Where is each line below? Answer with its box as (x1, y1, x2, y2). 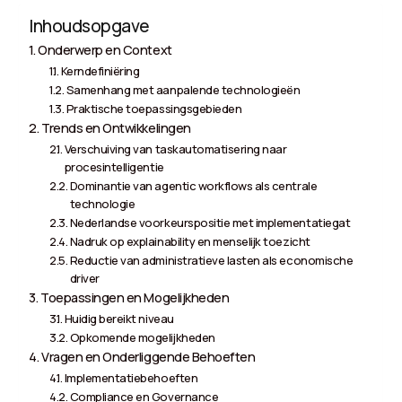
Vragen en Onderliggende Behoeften (41, 347, 256, 365)
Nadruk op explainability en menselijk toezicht (69, 232, 310, 249)
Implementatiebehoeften (64, 369, 198, 386)
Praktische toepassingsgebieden (66, 100, 242, 117)
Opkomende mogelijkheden (69, 328, 215, 345)
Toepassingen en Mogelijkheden (40, 288, 230, 306)
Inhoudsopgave (29, 13, 150, 38)
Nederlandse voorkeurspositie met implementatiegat (69, 214, 351, 231)
